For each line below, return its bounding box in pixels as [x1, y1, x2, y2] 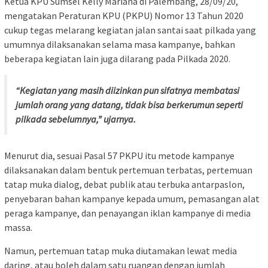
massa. [4, 221, 32, 234]
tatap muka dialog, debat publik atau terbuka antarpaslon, [4, 178, 245, 191]
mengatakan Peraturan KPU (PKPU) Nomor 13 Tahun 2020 [4, 10, 243, 22]
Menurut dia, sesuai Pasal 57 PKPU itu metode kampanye [4, 150, 234, 162]
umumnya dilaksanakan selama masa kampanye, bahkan [4, 38, 235, 51]
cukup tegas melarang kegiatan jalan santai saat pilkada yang [4, 24, 256, 36]
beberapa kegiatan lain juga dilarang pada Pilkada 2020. [4, 53, 230, 65]
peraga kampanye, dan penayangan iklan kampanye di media [4, 207, 251, 220]
